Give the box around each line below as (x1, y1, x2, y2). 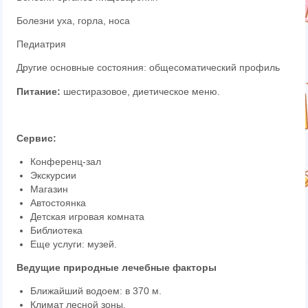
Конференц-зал (30, 156, 102, 167)
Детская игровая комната (30, 211, 145, 222)
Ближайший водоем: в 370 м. (30, 285, 162, 296)
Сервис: (16, 133, 57, 144)
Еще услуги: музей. (30, 239, 118, 250)
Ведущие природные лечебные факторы (16, 262, 217, 273)
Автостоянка (30, 197, 87, 208)
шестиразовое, (60, 86, 133, 97)
